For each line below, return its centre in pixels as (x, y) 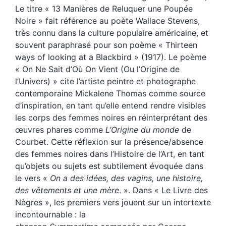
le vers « (33, 178)
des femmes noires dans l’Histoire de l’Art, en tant (110, 154)
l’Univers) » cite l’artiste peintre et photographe (105, 81)
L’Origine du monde (142, 130)
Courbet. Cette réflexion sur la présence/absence (109, 142)
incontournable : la (50, 215)
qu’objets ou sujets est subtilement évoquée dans (109, 166)
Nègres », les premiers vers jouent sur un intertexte (113, 203)
